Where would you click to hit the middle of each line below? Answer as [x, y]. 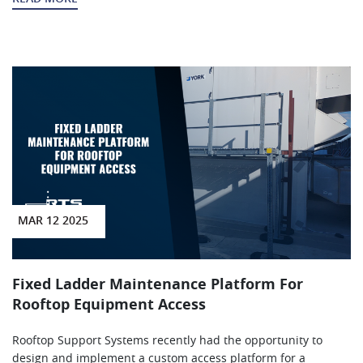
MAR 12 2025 [53, 222]
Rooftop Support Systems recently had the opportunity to [167, 342]
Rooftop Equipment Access [109, 306]
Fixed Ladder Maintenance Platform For [158, 286]
